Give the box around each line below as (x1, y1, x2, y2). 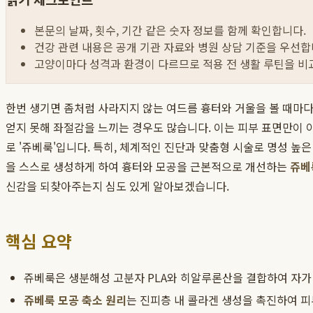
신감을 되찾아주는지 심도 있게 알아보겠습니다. (6, 177, 229, 195)
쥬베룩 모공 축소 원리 (24, 291, 126, 309)
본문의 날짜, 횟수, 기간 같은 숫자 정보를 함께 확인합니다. (34, 22, 306, 39)
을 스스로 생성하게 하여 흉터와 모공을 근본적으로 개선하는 (6, 158, 290, 175)
